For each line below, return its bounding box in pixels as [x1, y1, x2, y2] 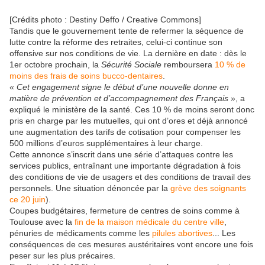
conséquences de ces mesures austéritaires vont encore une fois [9, 240, 253, 250]
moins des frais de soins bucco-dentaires [9, 71, 163, 81]
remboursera [161, 60, 215, 70]
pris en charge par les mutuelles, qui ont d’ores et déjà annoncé [9, 116, 248, 126]
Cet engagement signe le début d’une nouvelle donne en [17, 82, 229, 92]
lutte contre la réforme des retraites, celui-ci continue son [9, 37, 222, 47]
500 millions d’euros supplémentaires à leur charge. [9, 138, 203, 148]
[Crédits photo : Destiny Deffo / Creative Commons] [9, 15, 201, 25]
